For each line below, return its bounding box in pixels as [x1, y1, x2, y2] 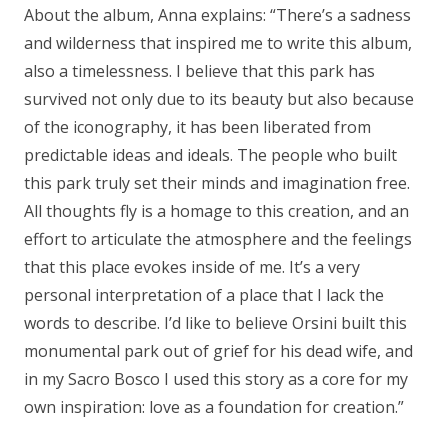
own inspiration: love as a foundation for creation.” [24, 395, 404, 418]
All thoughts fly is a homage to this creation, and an [24, 199, 409, 222]
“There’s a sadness [266, 3, 411, 26]
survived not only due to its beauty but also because [24, 87, 414, 110]
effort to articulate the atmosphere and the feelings [24, 227, 412, 250]
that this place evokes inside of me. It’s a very [24, 255, 360, 278]
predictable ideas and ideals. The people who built [24, 143, 397, 166]
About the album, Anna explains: [24, 3, 266, 26]
